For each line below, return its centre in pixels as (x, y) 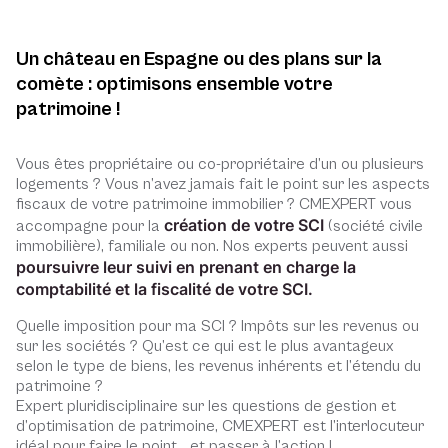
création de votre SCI (244, 225)
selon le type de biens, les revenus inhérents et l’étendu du (218, 366)
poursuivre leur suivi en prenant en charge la (186, 267)
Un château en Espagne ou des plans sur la (199, 60)
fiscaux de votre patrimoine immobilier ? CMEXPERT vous (214, 204)
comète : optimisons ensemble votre (174, 85)
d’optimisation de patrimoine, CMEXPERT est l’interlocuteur (220, 426)
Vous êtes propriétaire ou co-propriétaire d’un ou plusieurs (220, 164)
